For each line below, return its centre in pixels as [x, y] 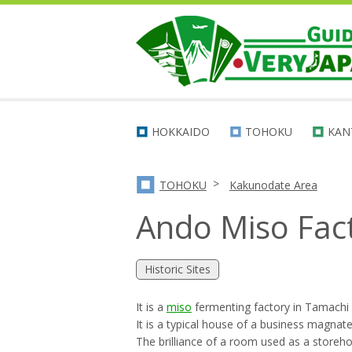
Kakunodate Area [273, 185]
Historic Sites [177, 269]
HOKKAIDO [180, 132]
